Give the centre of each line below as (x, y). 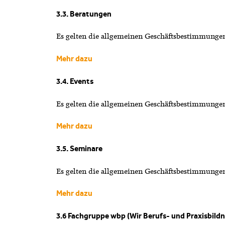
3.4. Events (75, 81)
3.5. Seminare (79, 149)
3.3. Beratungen (84, 14)
